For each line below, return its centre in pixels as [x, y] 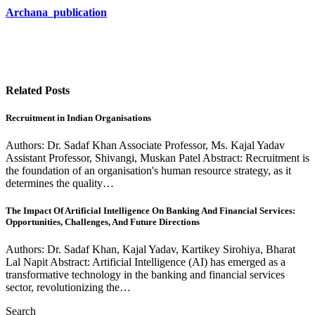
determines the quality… [60, 184]
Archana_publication [56, 13]
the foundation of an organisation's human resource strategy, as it [148, 171]
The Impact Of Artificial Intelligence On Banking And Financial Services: [150, 211]
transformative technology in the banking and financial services [145, 275]
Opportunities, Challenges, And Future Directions [103, 222]
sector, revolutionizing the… [68, 288]
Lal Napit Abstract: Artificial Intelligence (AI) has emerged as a [146, 262]
